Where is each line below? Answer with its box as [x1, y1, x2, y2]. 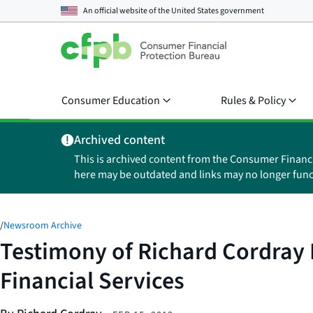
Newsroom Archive [3, 219, 82, 233]
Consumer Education [61, 93, 160, 108]
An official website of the [83, 4, 171, 17]
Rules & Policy [221, 93, 286, 108]
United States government [171, 4, 264, 17]
